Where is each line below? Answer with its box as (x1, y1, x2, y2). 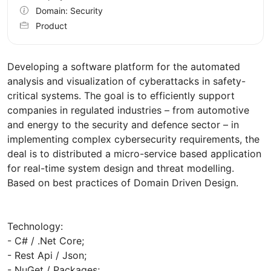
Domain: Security (36, 5, 103, 16)
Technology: (7, 220, 63, 232)
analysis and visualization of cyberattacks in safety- (7, 74, 246, 87)
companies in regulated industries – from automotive (7, 103, 249, 116)
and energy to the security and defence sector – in (7, 118, 239, 131)
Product (36, 20, 67, 31)
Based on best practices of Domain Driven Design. (7, 176, 238, 189)
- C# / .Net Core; (7, 234, 84, 247)
